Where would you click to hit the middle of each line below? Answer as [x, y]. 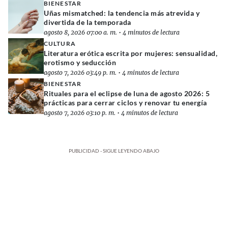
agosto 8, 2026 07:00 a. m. [80, 32]
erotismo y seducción [80, 62]
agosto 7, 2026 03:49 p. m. [80, 72]
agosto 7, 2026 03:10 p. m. [80, 112]
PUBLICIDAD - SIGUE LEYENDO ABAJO [114, 150]
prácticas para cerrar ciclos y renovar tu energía [125, 102]
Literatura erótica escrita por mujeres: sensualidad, [131, 53]
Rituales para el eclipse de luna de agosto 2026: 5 [127, 93]
